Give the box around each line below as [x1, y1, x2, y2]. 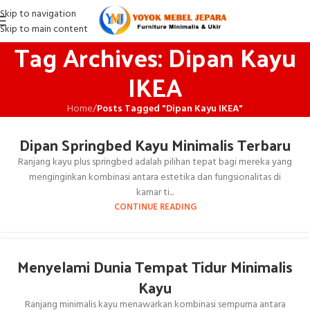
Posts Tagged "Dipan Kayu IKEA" [97, 101, 243, 117]
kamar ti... [136, 185, 174, 201]
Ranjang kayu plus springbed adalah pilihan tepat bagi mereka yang [18, 154, 292, 170]
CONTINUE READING [113, 201, 197, 215]
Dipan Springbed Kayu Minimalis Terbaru [19, 131, 291, 158]
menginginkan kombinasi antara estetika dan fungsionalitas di [29, 170, 281, 185]
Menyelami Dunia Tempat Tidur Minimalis [17, 253, 293, 280]
